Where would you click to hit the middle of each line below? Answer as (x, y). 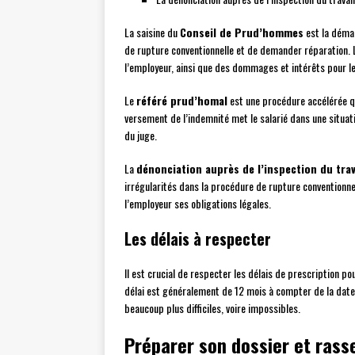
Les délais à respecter (198, 239)
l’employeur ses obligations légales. (198, 204)
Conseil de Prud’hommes (242, 32)
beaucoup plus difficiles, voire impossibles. (212, 308)
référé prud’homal (182, 101)
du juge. (141, 136)
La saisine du (152, 32)
